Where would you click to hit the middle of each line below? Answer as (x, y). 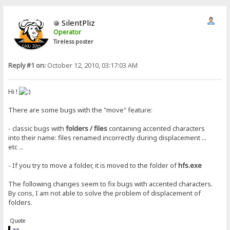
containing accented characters (156, 129)
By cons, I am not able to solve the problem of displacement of (105, 193)
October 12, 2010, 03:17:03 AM (92, 65)
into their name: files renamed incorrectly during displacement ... (108, 138)
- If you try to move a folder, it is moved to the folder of (93, 166)
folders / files (87, 129)
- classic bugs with (37, 129)
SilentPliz (79, 22)
